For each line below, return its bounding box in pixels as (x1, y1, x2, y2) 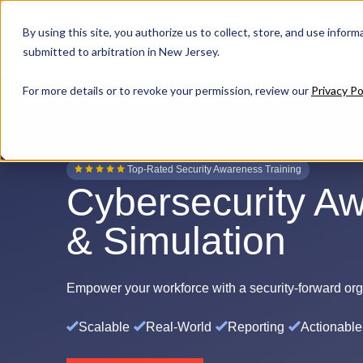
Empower (66, 281, 122, 295)
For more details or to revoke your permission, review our (23, 83, 311, 97)
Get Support (29, 5, 92, 18)
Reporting (228, 320, 284, 334)
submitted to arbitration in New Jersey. (23, 45, 220, 58)
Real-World (146, 320, 211, 334)
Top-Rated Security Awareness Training (127, 164, 301, 175)
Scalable (79, 320, 130, 334)
